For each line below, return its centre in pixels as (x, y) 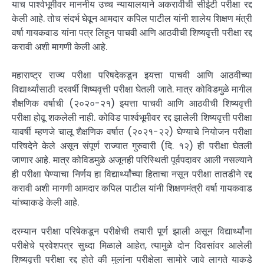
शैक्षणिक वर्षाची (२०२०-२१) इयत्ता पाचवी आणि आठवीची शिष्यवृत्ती (132, 104)
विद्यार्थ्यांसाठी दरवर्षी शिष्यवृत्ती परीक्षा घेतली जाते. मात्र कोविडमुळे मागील (132, 90)
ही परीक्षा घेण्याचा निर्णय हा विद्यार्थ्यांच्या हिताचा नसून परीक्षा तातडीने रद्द (132, 174)
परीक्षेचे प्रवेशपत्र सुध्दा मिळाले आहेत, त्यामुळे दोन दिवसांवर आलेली (132, 245)
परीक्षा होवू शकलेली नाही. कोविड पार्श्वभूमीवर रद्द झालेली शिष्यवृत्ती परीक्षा (132, 118)
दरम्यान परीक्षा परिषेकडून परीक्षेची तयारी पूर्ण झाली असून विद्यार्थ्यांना (132, 231)
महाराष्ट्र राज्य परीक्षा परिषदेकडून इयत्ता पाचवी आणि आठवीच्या (132, 75)
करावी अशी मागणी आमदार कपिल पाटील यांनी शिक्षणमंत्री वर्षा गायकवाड (132, 189)
